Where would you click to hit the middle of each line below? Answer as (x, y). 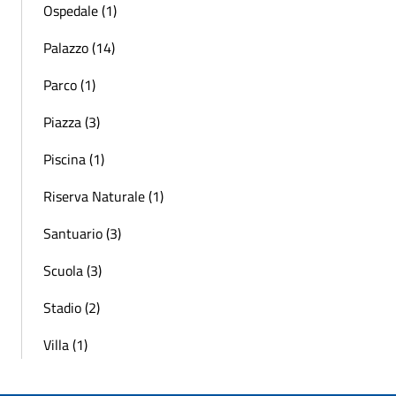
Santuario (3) (82, 233)
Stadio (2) (72, 308)
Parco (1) (69, 85)
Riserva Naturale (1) (103, 196)
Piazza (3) (72, 122)
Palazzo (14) (79, 48)
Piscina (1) (74, 159)
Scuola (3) (72, 270)
